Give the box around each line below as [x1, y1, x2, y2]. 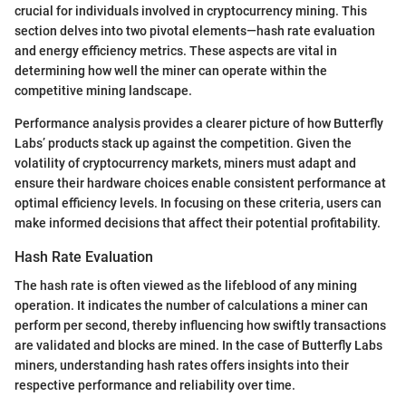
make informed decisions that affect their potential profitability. [14, 215, 381, 230]
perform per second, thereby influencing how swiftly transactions [14, 317, 386, 333]
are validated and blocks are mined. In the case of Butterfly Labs [14, 337, 382, 353]
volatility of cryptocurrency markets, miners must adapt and [14, 155, 356, 170]
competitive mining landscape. [14, 82, 192, 98]
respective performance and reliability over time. [14, 377, 295, 392]
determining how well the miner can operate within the [14, 63, 327, 78]
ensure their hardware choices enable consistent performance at [14, 175, 386, 190]
